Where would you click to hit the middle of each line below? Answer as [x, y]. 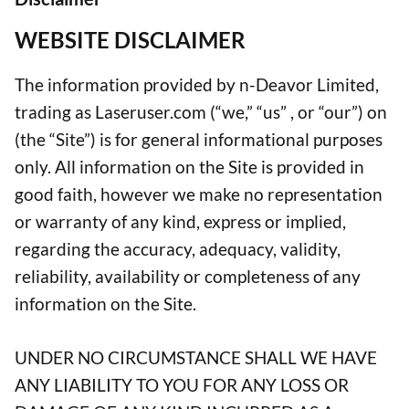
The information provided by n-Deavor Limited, [197, 85]
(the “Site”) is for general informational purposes [199, 140]
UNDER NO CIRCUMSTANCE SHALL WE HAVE [196, 357]
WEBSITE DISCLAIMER [130, 40]
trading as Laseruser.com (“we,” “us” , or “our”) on [201, 112]
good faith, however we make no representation [199, 194]
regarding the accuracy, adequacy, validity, [178, 249]
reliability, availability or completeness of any [188, 277]
